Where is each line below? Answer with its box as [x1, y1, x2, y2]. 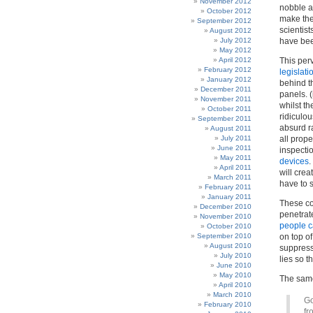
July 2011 [221, 134, 252, 142]
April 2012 [219, 56, 252, 64]
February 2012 [204, 66, 252, 73]
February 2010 [204, 300, 252, 308]
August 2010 [210, 242, 252, 249]
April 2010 [219, 281, 252, 289]
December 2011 [201, 85, 252, 93]
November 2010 [200, 212, 252, 220]
